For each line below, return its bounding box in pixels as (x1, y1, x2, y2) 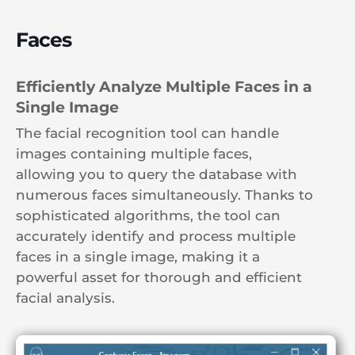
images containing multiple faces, (16, 145, 252, 162)
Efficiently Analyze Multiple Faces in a (16, 77, 312, 96)
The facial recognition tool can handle (16, 124, 279, 141)
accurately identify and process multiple (16, 227, 296, 244)
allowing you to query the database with (16, 166, 297, 182)
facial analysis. (16, 289, 115, 306)
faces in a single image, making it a (16, 248, 260, 265)
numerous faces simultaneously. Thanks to (16, 186, 313, 203)
